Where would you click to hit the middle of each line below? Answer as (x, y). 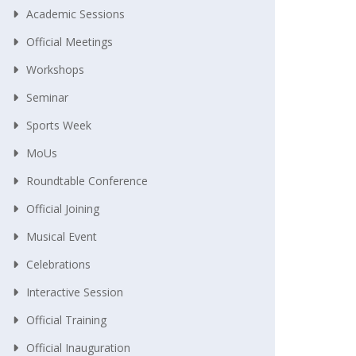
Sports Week (59, 125)
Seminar (47, 97)
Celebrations (58, 264)
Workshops (55, 69)
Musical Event (62, 236)
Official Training (66, 319)
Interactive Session (75, 292)
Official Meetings (70, 41)
